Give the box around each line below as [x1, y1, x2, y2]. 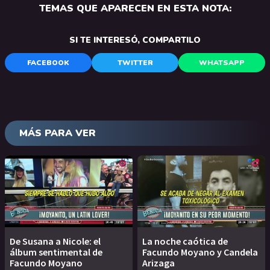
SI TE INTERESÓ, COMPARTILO [69, 34, 201, 46]
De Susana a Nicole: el [10, 235, 101, 248]
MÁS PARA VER [19, 127, 96, 140]
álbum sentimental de [10, 246, 102, 259]
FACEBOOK [27, 58, 69, 68]
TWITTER [117, 58, 153, 68]
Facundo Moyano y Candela [142, 246, 258, 259]
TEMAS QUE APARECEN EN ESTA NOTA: [39, 2, 231, 16]
